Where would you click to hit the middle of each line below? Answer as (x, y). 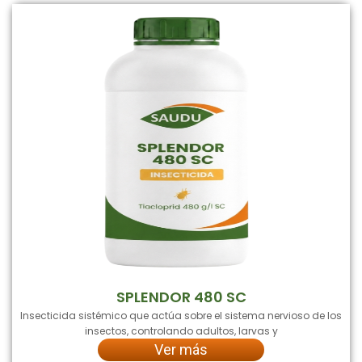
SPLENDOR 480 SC (181, 297)
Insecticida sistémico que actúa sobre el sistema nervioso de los (181, 315)
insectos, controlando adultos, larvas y (181, 330)
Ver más (181, 349)
